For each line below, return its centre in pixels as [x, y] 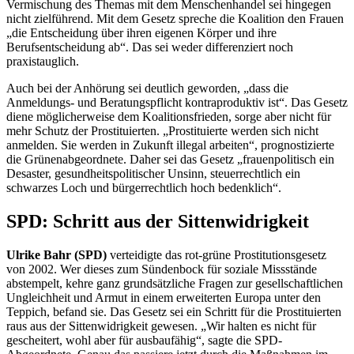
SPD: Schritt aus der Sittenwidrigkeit [158, 221]
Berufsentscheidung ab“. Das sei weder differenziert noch [150, 47]
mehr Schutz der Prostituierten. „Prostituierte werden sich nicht [162, 130]
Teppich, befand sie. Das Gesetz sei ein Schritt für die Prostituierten [174, 311]
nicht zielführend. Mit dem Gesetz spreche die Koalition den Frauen [175, 18]
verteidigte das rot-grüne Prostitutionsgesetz [217, 254]
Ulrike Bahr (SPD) [56, 254]
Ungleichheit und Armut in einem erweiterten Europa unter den [164, 297]
